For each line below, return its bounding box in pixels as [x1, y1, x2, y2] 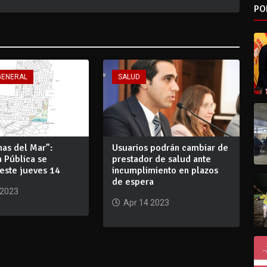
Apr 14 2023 [123, 197, 169, 207]
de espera [111, 175, 154, 188]
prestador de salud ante [111, 153, 211, 165]
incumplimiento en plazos [111, 164, 218, 176]
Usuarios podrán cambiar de [111, 141, 228, 154]
